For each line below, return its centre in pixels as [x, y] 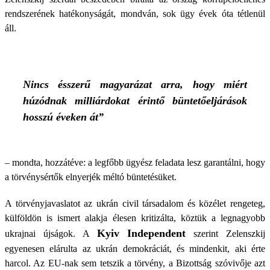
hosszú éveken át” [65, 117]
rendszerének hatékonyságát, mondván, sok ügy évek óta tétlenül [135, 14]
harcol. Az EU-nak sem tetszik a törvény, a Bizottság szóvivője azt [135, 263]
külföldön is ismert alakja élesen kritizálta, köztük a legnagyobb [135, 218]
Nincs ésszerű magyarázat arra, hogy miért [135, 84]
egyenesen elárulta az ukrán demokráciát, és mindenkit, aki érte [135, 249]
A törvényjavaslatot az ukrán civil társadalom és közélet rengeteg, [135, 203]
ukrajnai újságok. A [51, 234]
